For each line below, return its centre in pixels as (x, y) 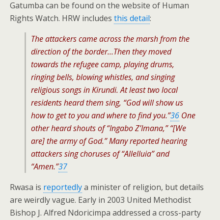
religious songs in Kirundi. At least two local (104, 90)
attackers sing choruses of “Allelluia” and (100, 154)
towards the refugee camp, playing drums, (103, 64)
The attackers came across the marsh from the (110, 39)
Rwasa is (27, 187)
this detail (132, 18)
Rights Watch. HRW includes (62, 18)
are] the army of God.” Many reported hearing (109, 141)
